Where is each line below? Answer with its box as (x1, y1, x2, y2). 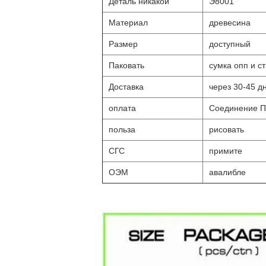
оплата (109, 103, 136, 113)
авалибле (209, 167, 246, 177)
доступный (209, 39, 251, 49)
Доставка (109, 82, 144, 91)
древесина (209, 18, 251, 27)
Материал (109, 18, 148, 27)
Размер (109, 39, 138, 49)
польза (109, 125, 135, 134)
